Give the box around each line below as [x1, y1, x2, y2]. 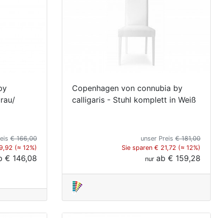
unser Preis [141, 134, 175, 142]
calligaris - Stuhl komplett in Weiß [72, 94, 196, 105]
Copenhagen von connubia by [72, 83, 182, 93]
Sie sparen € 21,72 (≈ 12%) [122, 144, 200, 151]
